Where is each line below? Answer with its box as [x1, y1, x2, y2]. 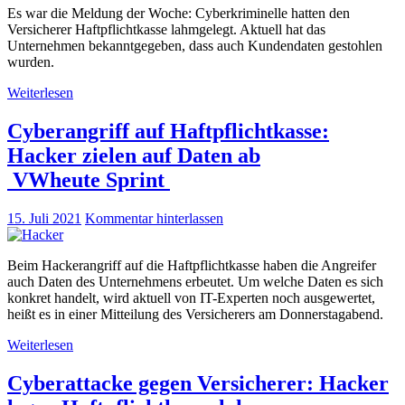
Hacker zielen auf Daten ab [7, 143, 260, 167]
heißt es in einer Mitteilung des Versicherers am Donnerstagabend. [7, 306, 383, 322]
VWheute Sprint [7, 167, 170, 192]
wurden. [7, 54, 54, 70]
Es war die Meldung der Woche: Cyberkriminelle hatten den [7, 5, 350, 21]
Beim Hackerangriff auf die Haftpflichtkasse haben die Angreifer [7, 257, 376, 273]
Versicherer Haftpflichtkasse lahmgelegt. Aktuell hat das [7, 22, 325, 37]
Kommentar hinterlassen [85, 210, 223, 226]
